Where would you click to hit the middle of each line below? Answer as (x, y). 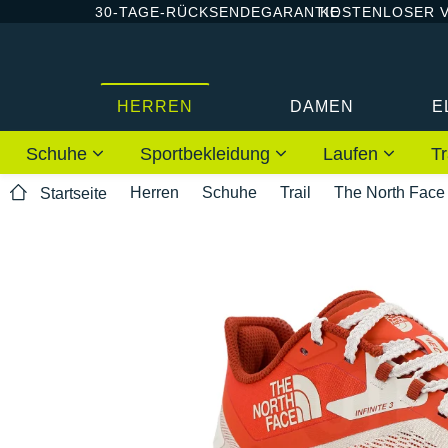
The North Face (389, 192)
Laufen (353, 153)
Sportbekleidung (207, 153)
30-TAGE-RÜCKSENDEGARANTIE (217, 11)
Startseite (73, 194)
